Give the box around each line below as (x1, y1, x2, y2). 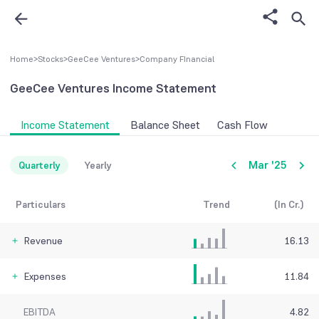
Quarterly (18, 159, 61, 172)
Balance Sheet (130, 117, 200, 133)
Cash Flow (217, 117, 268, 133)
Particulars (16, 198, 66, 211)
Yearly (83, 159, 112, 172)
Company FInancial (140, 53, 214, 65)
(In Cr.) (273, 198, 303, 211)
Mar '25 (249, 157, 287, 173)
